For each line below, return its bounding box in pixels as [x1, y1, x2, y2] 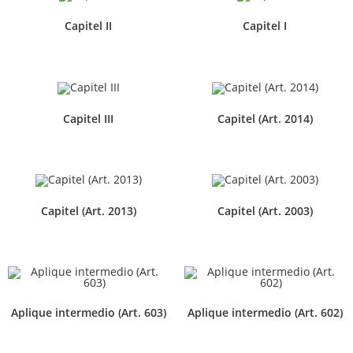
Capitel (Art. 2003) [217, 203, 313, 218]
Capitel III [63, 110, 113, 126]
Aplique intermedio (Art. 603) [10, 304, 166, 320]
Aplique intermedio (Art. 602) [187, 304, 343, 320]
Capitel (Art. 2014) [217, 110, 313, 126]
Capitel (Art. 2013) [40, 203, 136, 218]
